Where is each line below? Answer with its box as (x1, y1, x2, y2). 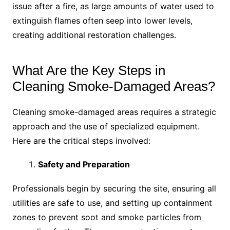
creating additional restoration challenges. (12, 30, 176, 41)
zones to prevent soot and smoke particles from (12, 212, 201, 223)
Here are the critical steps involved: (12, 136, 150, 146)
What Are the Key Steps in (12, 63, 165, 79)
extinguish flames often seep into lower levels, (12, 15, 193, 26)
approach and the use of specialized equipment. (12, 121, 200, 132)
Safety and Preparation (37, 159, 130, 170)
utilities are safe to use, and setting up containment (12, 198, 212, 208)
